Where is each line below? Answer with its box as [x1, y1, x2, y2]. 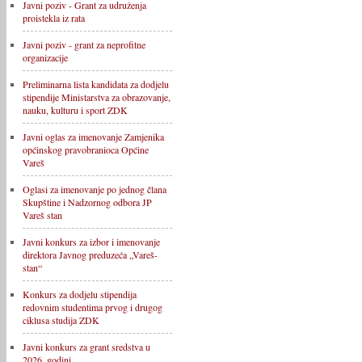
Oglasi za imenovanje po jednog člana [23, 183, 166, 196]
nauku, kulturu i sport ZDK [23, 103, 128, 116]
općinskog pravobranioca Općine [23, 143, 149, 156]
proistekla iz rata [23, 11, 85, 24]
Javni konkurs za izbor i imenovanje [23, 235, 160, 248]
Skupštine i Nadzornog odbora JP [23, 196, 152, 208]
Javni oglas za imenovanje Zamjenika [23, 130, 164, 143]
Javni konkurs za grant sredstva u [23, 340, 150, 353]
